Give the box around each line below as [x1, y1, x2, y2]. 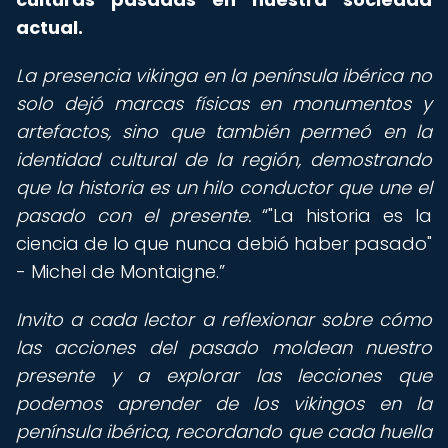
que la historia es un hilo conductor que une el [16, 175, 432, 200]
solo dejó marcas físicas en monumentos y [16, 91, 432, 116]
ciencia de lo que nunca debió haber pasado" [16, 231, 432, 256]
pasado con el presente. [16, 203, 251, 228]
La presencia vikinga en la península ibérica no [16, 63, 432, 88]
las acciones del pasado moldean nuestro [16, 335, 432, 360]
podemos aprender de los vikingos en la [16, 391, 432, 416]
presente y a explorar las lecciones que [16, 363, 432, 388]
